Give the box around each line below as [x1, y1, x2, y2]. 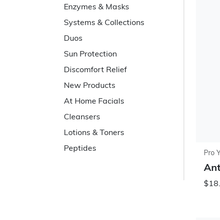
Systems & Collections [64, 19, 144, 27]
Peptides [64, 145, 96, 153]
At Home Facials [64, 98, 124, 106]
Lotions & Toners [64, 129, 124, 137]
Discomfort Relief [64, 66, 127, 74]
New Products [64, 82, 115, 90]
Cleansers [64, 113, 100, 121]
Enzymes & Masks [64, 3, 129, 11]
